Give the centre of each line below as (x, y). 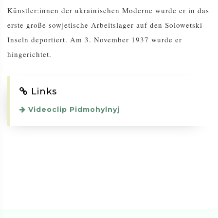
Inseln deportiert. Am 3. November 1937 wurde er (95, 40)
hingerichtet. (29, 54)
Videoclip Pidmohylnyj (73, 110)
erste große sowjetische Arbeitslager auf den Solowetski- (106, 25)
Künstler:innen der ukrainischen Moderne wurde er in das (108, 10)
